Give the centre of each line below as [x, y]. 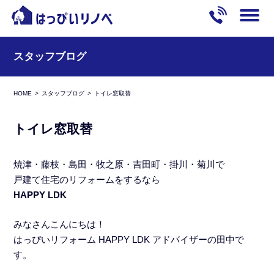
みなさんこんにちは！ [60, 224]
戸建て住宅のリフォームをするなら [87, 180]
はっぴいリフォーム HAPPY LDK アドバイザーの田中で [129, 239]
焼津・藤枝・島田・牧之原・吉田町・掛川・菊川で [119, 164]
